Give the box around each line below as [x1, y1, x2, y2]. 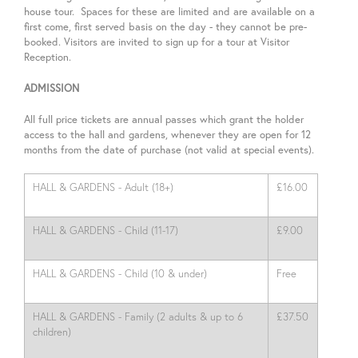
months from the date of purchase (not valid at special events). [24, 142, 317, 157]
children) [33, 325, 71, 338]
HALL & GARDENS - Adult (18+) [33, 181, 173, 193]
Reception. [24, 50, 74, 64]
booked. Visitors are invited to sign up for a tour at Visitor [24, 34, 289, 49]
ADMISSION [24, 81, 79, 95]
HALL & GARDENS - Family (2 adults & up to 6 [33, 310, 243, 323]
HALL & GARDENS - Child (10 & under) [33, 267, 207, 280]
